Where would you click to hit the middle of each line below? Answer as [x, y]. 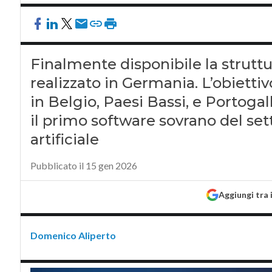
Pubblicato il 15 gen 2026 [83, 165]
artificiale [64, 139]
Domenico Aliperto [73, 235]
